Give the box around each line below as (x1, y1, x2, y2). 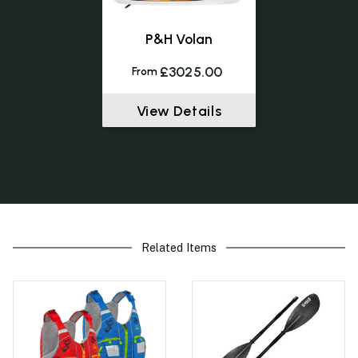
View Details (136, 101, 222, 119)
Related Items (141, 241, 217, 255)
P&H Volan (145, 30, 213, 48)
